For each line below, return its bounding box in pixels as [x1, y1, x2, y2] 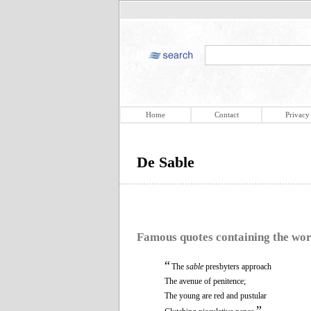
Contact [214, 110, 239, 119]
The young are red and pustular [165, 290, 267, 301]
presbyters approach [203, 261, 271, 271]
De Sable [137, 153, 194, 171]
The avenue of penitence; [165, 276, 246, 286]
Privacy [285, 110, 310, 119]
